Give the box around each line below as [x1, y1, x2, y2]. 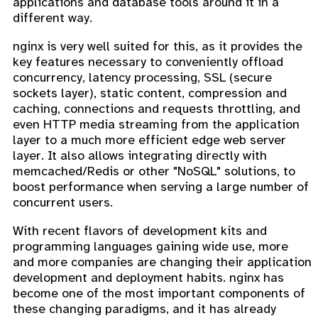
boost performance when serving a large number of [13, 178, 309, 194]
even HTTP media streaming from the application [13, 116, 300, 132]
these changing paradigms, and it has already [13, 300, 276, 317]
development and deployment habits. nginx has [13, 269, 284, 285]
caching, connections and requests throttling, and [13, 100, 300, 116]
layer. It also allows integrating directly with [13, 147, 267, 163]
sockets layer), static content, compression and [13, 84, 287, 101]
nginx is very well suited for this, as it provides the [13, 38, 302, 54]
